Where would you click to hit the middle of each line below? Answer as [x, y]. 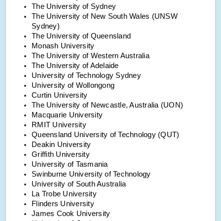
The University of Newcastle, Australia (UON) [107, 105]
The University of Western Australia [91, 56]
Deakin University [61, 145]
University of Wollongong [73, 86]
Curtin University [60, 95]
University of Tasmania [70, 165]
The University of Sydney [74, 7]
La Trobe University [64, 194]
